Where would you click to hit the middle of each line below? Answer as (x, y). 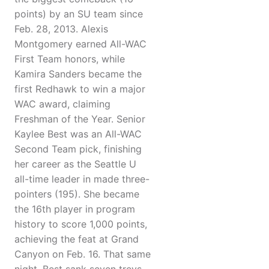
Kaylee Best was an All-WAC (78, 134)
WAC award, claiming (62, 104)
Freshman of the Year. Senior (80, 119)
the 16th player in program (75, 209)
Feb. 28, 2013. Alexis (61, 29)
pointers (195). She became (77, 194)
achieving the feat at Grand (77, 239)
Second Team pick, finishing (78, 149)
